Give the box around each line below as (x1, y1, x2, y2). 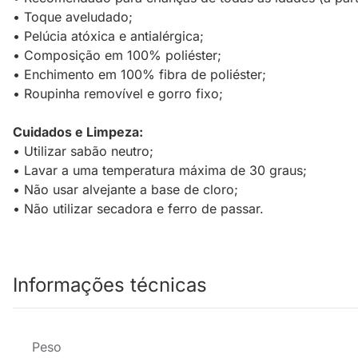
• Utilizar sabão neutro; (13, 143, 153, 160)
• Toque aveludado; (13, 9, 133, 26)
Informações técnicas (13, 273, 207, 297)
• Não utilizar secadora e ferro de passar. (13, 201, 264, 217)
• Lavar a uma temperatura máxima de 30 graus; (13, 162, 307, 179)
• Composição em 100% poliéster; (13, 47, 221, 64)
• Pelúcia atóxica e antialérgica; (13, 28, 204, 45)
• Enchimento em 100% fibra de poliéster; (13, 66, 266, 83)
